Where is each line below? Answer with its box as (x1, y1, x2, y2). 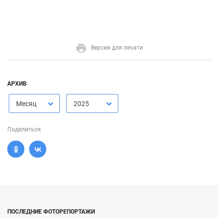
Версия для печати (91, 44, 143, 52)
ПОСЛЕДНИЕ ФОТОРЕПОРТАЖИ (7, 208, 95, 216)
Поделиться (7, 126, 41, 133)
